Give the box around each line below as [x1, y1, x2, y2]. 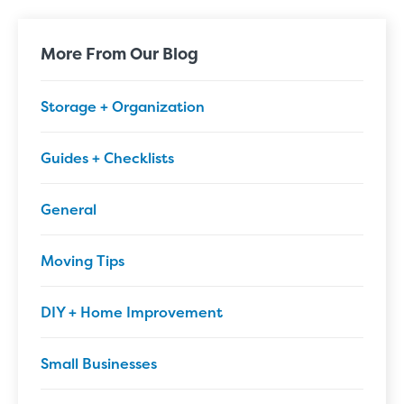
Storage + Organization [41, 96, 205, 116]
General [41, 199, 96, 219]
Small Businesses [41, 353, 157, 373]
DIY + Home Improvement [41, 302, 223, 322]
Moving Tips [41, 251, 124, 271]
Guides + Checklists [41, 148, 174, 168]
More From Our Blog [41, 42, 198, 65]
